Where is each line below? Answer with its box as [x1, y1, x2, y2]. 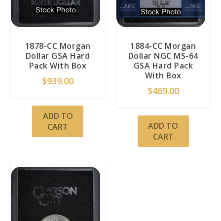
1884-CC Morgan [130, 40, 196, 51]
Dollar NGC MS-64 [128, 50, 198, 61]
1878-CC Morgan [25, 40, 91, 51]
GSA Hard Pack [133, 60, 193, 71]
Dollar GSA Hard [25, 50, 90, 61]
